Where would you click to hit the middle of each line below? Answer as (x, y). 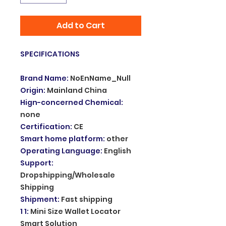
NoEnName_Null (100, 78)
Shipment (39, 199)
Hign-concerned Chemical (71, 102)
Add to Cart (81, 25)
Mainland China (77, 90)
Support (36, 163)
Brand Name (43, 78)
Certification (45, 126)
